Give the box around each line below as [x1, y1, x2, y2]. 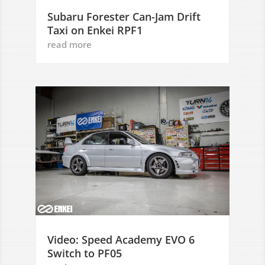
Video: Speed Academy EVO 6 [47, 232, 195, 247]
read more [47, 38, 92, 50]
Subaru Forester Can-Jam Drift [47, 9, 201, 24]
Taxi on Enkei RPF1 [47, 22, 143, 37]
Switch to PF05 [47, 246, 122, 261]
